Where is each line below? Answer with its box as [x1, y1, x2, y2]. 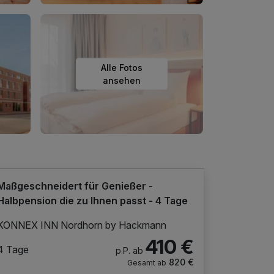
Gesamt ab [127, 257, 166, 267]
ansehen [103, 75, 141, 86]
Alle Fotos [101, 62, 143, 73]
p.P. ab [115, 245, 143, 256]
